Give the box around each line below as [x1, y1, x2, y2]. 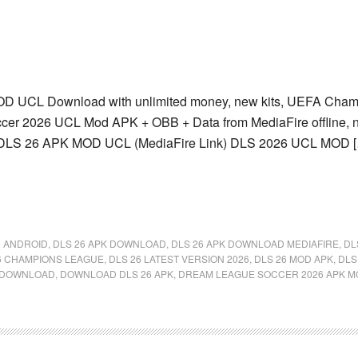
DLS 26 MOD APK [254, 252, 333, 265]
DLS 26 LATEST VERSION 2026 [109, 252, 249, 265]
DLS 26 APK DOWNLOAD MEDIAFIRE [171, 237, 339, 250]
